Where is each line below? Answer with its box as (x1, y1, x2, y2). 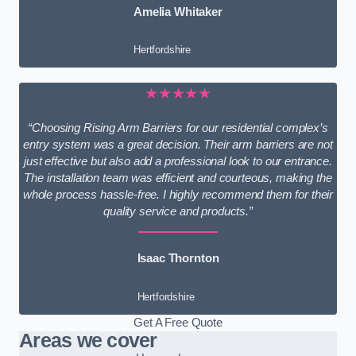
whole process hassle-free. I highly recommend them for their (22, 188, 334, 201)
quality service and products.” (103, 204, 253, 218)
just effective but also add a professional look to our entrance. (24, 154, 332, 168)
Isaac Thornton (137, 252, 219, 265)
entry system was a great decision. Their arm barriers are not (23, 137, 333, 151)
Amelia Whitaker (133, 5, 222, 18)
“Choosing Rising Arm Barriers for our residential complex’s (28, 121, 328, 134)
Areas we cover (19, 329, 157, 351)
